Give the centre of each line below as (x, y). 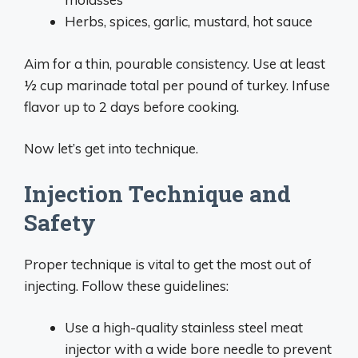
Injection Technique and (157, 193)
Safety (60, 222)
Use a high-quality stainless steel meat (184, 327)
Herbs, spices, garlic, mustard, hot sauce (189, 21)
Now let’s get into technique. (111, 148)
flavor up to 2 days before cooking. (131, 106)
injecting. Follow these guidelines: (126, 285)
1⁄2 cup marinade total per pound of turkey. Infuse (177, 85)
